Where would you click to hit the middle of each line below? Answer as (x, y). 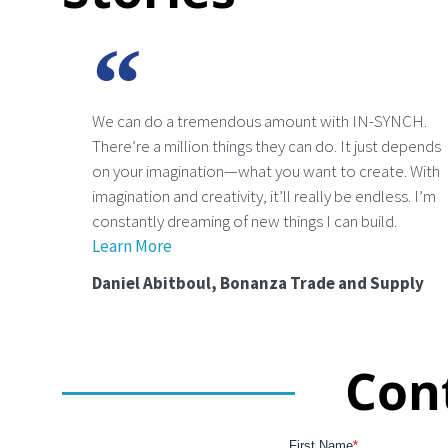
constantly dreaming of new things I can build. (244, 220)
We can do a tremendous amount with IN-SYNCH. (259, 120)
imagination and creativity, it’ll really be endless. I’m (264, 195)
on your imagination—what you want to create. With (266, 170)
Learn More (132, 245)
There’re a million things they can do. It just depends (266, 145)
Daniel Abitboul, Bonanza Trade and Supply (258, 282)
